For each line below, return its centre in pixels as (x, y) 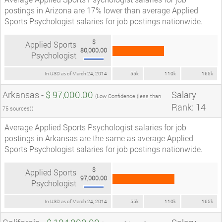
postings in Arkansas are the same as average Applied (99, 138)
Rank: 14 (189, 107)
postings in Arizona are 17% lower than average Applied (101, 10)
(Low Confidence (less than (128, 96)
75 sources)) (18, 108)
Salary (184, 94)
